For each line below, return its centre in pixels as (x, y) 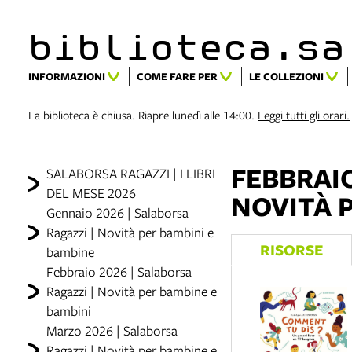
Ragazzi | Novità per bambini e (130, 232)
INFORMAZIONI (67, 76)
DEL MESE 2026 (91, 193)
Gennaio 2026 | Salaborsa (117, 213)
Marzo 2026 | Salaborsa (112, 330)
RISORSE (291, 249)
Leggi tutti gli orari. (304, 115)
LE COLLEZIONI (286, 76)
